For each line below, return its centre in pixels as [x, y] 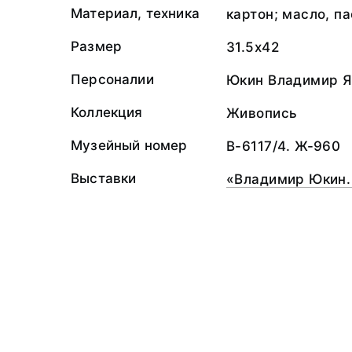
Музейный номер [129, 145]
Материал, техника [135, 13]
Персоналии [112, 79]
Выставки [104, 178]
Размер [97, 46]
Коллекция [107, 112]
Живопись [262, 113]
